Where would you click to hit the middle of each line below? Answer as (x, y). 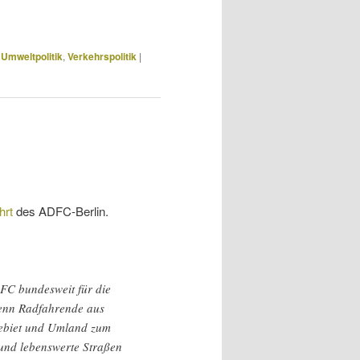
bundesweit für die (63, 289)
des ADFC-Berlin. (62, 211)
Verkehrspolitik (102, 56)
